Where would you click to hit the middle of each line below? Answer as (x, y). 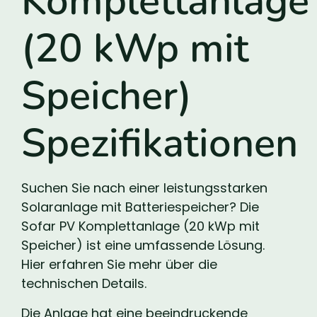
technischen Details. (84, 284)
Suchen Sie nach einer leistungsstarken (144, 188)
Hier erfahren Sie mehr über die (119, 265)
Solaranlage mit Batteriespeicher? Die (140, 207)
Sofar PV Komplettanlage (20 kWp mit (140, 226)
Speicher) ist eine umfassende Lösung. (143, 246)
